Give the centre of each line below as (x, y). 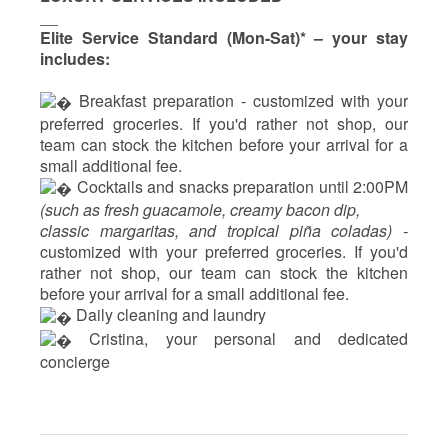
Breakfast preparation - (162, 100)
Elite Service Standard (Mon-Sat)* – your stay (224, 37)
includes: (77, 58)
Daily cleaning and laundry (169, 315)
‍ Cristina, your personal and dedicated (240, 338)
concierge (75, 362)
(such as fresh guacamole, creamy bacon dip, (202, 210)
